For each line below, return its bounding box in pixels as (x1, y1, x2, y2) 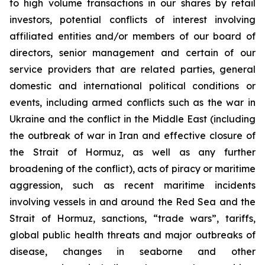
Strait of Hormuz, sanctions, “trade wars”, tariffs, (9, 212, 256, 224)
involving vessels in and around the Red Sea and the (9, 196, 256, 208)
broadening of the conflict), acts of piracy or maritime (9, 163, 256, 174)
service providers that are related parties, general (9, 63, 256, 75)
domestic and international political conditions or (9, 80, 256, 92)
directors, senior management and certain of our (9, 47, 256, 59)
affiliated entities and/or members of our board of (9, 30, 256, 42)
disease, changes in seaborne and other (9, 245, 256, 257)
